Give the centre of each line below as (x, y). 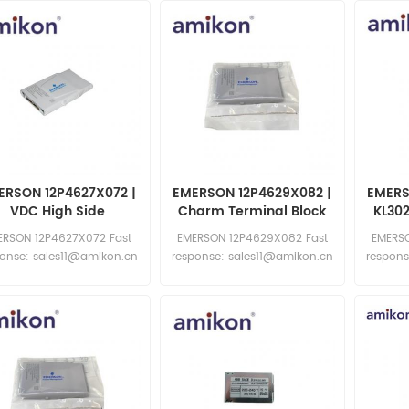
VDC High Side (57, 212)
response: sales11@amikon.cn (252, 257)
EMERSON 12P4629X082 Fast (252, 239)
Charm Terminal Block (252, 212)
